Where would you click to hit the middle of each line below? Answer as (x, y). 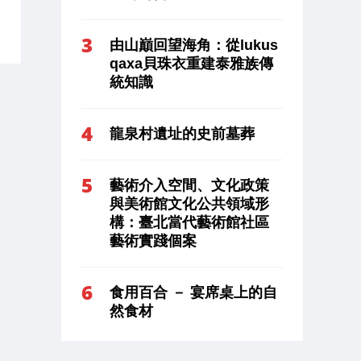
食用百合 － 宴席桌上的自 (193, 292)
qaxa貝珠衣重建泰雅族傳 (191, 63)
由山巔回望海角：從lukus (194, 45)
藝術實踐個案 (153, 241)
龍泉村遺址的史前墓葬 (182, 133)
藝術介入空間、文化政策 (189, 185)
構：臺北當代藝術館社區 (189, 222)
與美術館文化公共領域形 (189, 203)
